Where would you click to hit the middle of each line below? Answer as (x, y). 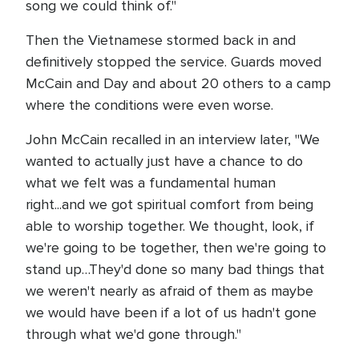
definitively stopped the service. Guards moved (173, 62)
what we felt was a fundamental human (151, 183)
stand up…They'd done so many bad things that (175, 269)
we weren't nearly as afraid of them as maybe (169, 291)
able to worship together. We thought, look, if (170, 226)
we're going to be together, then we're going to (176, 248)
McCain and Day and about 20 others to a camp (178, 83)
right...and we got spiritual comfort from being (169, 204)
